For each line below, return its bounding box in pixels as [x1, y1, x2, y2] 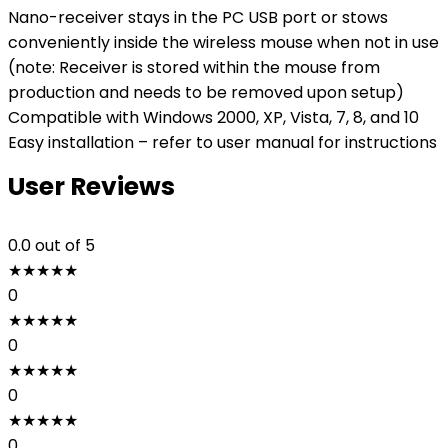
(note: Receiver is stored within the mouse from [8, 56, 380, 79]
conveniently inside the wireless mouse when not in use [8, 31, 439, 54]
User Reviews [8, 169, 175, 204]
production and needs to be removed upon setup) [8, 81, 404, 104]
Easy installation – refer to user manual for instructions [8, 131, 437, 154]
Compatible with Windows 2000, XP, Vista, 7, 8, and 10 [8, 106, 419, 129]
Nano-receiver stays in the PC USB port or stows [8, 6, 388, 29]
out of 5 [35, 234, 95, 257]
